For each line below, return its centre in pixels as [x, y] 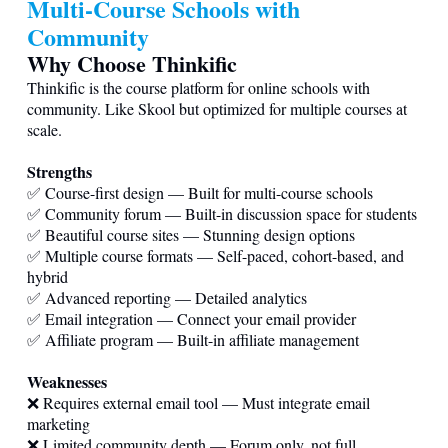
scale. [44, 129]
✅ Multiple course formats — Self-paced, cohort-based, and [215, 255]
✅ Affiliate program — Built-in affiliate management [193, 339]
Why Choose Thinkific [132, 63]
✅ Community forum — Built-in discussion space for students [222, 213]
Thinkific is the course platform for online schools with [198, 87]
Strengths [59, 171]
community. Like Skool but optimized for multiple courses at [217, 108]
